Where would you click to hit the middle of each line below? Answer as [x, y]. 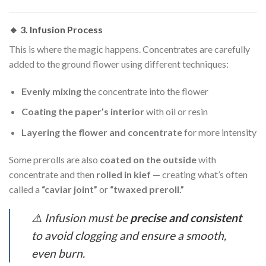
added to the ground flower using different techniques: [119, 64]
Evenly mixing [51, 91]
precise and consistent [186, 217]
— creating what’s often [199, 174]
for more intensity [219, 132]
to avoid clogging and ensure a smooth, [129, 235]
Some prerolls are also [54, 159]
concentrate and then [53, 174]
